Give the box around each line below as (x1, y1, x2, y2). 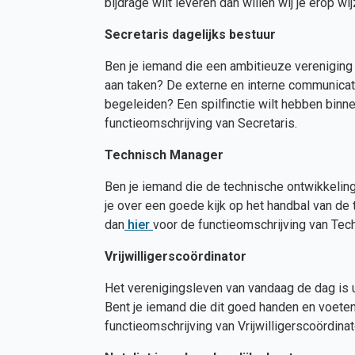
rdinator (198, 249, 246, 264)
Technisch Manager (105, 147, 223, 162)
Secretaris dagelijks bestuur (105, 27, 276, 42)
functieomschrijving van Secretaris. (105, 116, 297, 131)
